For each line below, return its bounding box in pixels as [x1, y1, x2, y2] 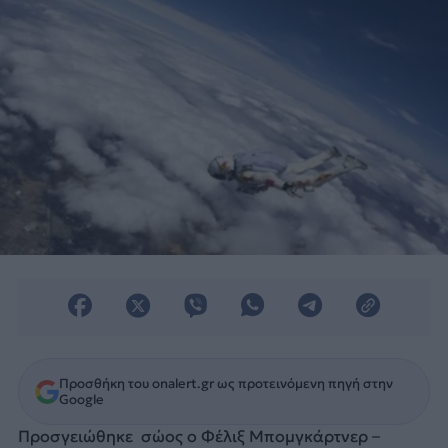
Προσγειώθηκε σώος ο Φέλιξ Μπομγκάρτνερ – [17, 425, 380, 446]
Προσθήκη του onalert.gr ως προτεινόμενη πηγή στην [58, 374, 393, 392]
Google [58, 390, 104, 408]
